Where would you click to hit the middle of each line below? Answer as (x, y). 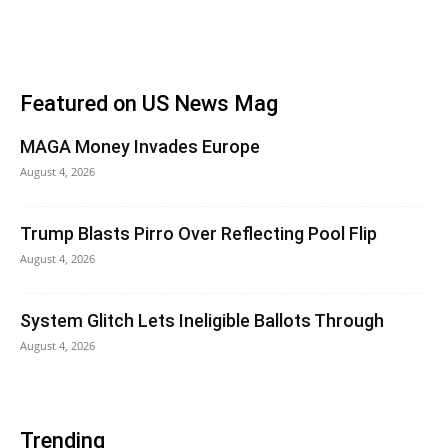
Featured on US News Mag (149, 103)
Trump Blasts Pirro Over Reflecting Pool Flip (198, 233)
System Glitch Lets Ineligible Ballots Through (202, 320)
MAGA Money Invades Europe (140, 146)
